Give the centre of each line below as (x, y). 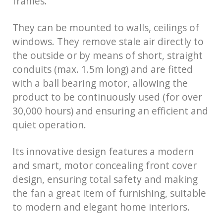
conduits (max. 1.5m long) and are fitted (103, 69)
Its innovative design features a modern (103, 151)
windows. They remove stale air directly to (108, 41)
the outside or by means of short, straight (108, 55)
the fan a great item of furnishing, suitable (109, 193)
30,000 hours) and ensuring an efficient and (110, 111)
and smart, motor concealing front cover (105, 165)
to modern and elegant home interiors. (101, 207)
